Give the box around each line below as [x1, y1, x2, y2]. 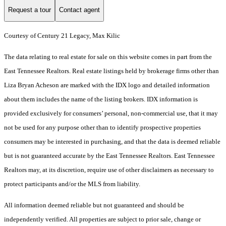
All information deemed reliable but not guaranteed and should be [4, 201, 184, 209]
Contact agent [59, 6, 100, 14]
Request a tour [8, 6, 51, 14]
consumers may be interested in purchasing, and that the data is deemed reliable [4, 138, 220, 146]
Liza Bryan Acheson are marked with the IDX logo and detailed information [4, 81, 210, 89]
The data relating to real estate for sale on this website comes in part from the [4, 53, 212, 61]
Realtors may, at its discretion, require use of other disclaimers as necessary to [4, 166, 214, 174]
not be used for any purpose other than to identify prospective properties [4, 124, 201, 132]
